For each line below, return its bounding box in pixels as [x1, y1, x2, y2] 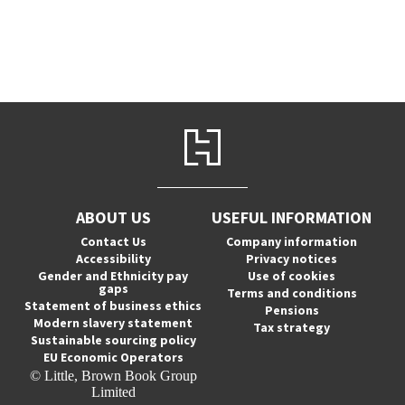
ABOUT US [75, 207, 151, 228]
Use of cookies [248, 268, 336, 284]
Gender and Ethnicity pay [38, 268, 189, 284]
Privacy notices [246, 250, 338, 267]
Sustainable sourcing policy [30, 332, 196, 348]
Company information [226, 233, 358, 250]
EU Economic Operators [42, 349, 184, 365]
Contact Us [80, 233, 146, 250]
